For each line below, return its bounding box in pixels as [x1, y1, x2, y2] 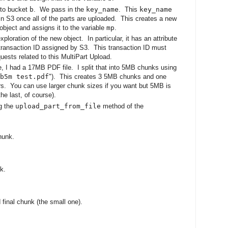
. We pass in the [34, 5, 86, 13]
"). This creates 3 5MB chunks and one [49, 73, 166, 81]
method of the [101, 102, 144, 110]
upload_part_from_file [15, 102, 101, 110]
